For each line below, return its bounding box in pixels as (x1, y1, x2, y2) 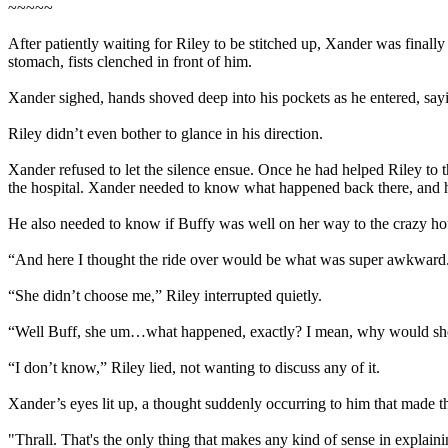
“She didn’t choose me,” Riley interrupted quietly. (8, 287, 322, 304)
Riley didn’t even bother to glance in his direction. (8, 125, 323, 142)
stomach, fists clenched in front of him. (8, 53, 252, 70)
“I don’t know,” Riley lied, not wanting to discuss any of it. (8, 359, 380, 376)
